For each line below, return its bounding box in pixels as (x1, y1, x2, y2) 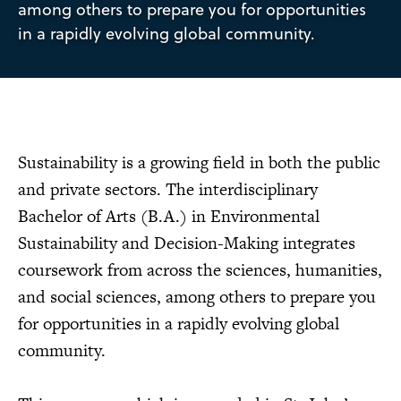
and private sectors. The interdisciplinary (18, 177, 318, 202)
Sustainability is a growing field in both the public (18, 150, 380, 175)
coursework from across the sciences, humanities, (18, 258, 382, 283)
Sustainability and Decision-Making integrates (18, 231, 355, 256)
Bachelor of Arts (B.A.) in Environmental (18, 204, 320, 229)
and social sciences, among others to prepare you (18, 285, 376, 310)
